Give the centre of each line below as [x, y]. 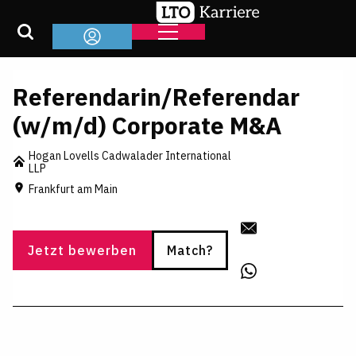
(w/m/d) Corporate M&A [147, 125]
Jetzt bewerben [82, 250]
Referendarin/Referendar [156, 97]
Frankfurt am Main [73, 189]
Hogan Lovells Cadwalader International [130, 156]
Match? [190, 250]
